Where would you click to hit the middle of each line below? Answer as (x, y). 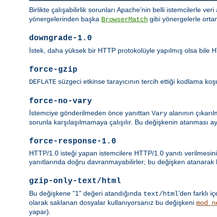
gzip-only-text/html (75, 181)
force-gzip (53, 70)
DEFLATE (43, 82)
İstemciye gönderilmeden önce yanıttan (90, 113)
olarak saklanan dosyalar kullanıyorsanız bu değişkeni (113, 202)
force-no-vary (61, 101)
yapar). (40, 211)
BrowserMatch (124, 19)
